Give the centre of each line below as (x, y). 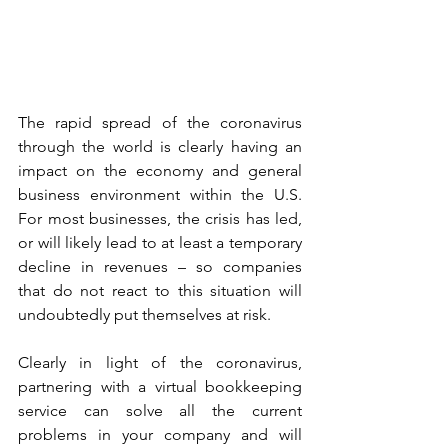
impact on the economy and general (160, 170)
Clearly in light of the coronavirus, (160, 362)
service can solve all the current (160, 410)
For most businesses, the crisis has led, (160, 218)
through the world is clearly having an (160, 146)
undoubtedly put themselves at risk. (146, 314)
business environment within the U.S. (160, 194)
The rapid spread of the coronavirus (160, 122)
